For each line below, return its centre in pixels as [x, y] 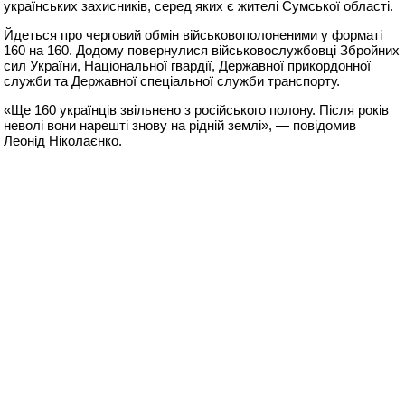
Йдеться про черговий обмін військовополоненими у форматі [193, 35]
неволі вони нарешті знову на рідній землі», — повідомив [180, 126]
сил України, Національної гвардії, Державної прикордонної [188, 66]
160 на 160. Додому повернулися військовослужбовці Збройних [202, 51]
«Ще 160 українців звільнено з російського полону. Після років [197, 110]
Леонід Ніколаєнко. [63, 141]
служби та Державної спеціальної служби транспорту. [172, 81]
